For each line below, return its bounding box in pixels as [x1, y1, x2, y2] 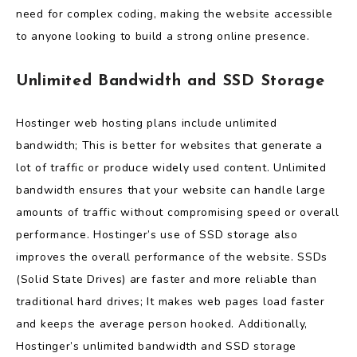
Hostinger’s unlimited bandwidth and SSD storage [16, 339, 296, 355]
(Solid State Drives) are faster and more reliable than [16, 272, 317, 288]
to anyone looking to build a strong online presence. [16, 29, 310, 45]
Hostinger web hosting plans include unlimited [16, 116, 277, 131]
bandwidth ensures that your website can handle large [16, 182, 326, 198]
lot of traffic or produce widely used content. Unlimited [16, 160, 327, 176]
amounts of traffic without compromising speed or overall [16, 205, 339, 221]
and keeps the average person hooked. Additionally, [16, 316, 308, 332]
